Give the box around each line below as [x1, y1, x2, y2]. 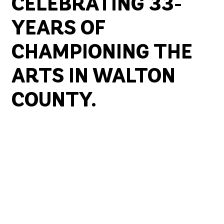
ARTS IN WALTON [11, 67, 176, 88]
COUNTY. [11, 91, 97, 112]
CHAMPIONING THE [11, 43, 193, 64]
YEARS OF [11, 19, 105, 40]
